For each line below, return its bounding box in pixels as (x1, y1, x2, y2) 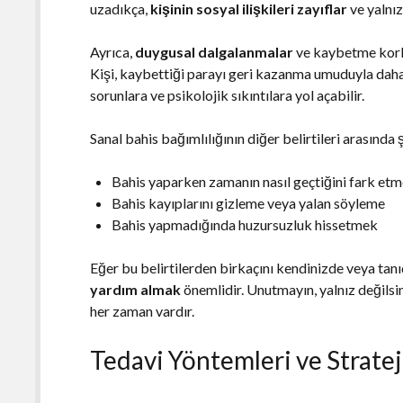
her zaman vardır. (90, 301, 195, 319)
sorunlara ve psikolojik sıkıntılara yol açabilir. (90, 85, 365, 103)
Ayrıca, (90, 42, 136, 60)
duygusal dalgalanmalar (135, 42, 294, 60)
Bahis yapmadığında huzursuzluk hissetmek (112, 215, 379, 233)
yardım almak (90, 280, 182, 298)
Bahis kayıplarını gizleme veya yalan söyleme (112, 193, 386, 211)
